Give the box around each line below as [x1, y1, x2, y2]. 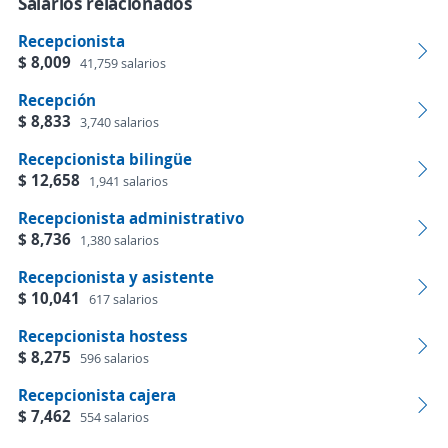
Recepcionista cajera [18, 384, 176, 406]
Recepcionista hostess [18, 325, 188, 347]
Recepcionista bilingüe [18, 148, 192, 170]
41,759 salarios [80, 54, 166, 72]
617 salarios [89, 290, 158, 308]
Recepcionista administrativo [18, 207, 244, 229]
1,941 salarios [89, 172, 168, 190]
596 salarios [80, 349, 149, 367]
